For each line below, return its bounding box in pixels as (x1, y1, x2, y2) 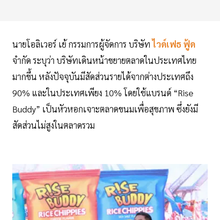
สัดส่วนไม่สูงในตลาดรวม (12, 119, 95, 131)
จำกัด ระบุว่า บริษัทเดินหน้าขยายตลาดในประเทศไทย (12, 55, 196, 66)
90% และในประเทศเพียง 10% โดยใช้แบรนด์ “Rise (12, 87, 193, 99)
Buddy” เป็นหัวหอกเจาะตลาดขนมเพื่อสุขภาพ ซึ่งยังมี (12, 103, 198, 115)
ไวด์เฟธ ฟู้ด (150, 38, 195, 50)
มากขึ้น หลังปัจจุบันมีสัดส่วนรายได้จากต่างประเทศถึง (12, 71, 193, 82)
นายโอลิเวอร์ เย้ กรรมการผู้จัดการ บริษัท (12, 38, 150, 50)
